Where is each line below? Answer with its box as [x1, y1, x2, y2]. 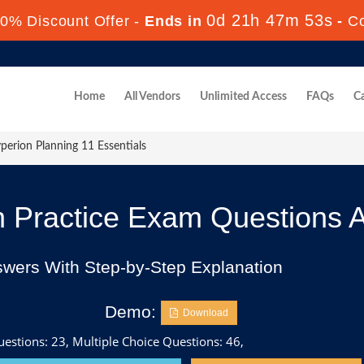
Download [178, 307, 228, 318]
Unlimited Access [200, 91, 287, 102]
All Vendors [124, 91, 180, 102]
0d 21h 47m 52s [206, 11, 333, 29]
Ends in [140, 13, 207, 29]
